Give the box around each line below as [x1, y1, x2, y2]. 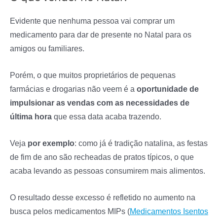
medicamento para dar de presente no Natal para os [10, 30, 191, 39]
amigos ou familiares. [10, 43, 84, 53]
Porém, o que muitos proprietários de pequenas [10, 70, 176, 79]
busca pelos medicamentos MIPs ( [10, 207, 130, 216]
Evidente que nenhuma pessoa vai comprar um [10, 16, 175, 25]
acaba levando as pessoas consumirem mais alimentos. [10, 166, 205, 176]
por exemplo [28, 139, 74, 148]
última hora [10, 111, 54, 121]
